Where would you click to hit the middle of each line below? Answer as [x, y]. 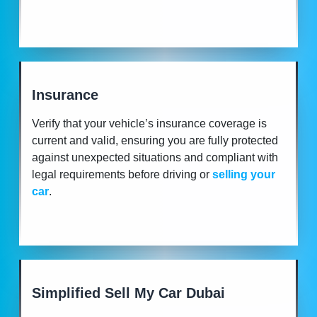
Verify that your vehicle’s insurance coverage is [149, 123]
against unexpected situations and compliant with [155, 157]
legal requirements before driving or [121, 174]
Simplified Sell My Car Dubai [128, 293]
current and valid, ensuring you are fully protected [155, 140]
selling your [244, 174]
